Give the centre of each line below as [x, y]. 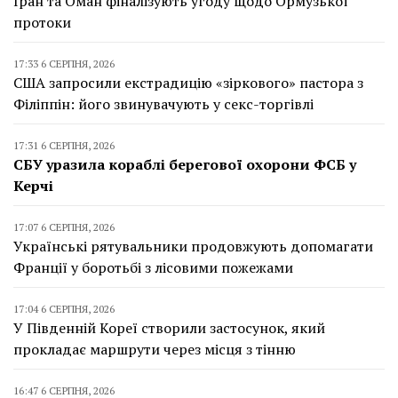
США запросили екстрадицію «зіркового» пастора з [188, 82]
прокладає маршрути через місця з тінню [155, 349]
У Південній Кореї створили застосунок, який [169, 327]
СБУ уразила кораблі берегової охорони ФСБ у [185, 164]
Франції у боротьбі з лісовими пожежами [153, 267]
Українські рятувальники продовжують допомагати [193, 246]
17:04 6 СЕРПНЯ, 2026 [64, 308]
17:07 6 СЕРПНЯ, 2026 [64, 227]
